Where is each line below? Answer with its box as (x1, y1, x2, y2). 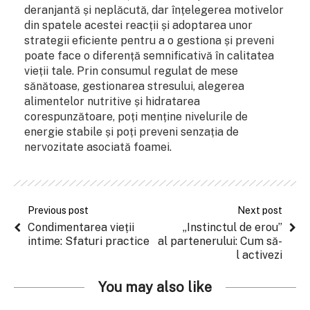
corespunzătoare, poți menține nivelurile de (24, 109, 248, 123)
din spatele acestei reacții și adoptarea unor (24, 18, 253, 32)
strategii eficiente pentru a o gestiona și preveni (24, 33, 274, 47)
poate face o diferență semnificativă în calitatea (24, 48, 274, 62)
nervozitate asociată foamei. (24, 140, 172, 154)
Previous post (28, 204, 89, 216)
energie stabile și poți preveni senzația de (24, 125, 239, 138)
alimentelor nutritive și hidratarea (24, 94, 200, 108)
